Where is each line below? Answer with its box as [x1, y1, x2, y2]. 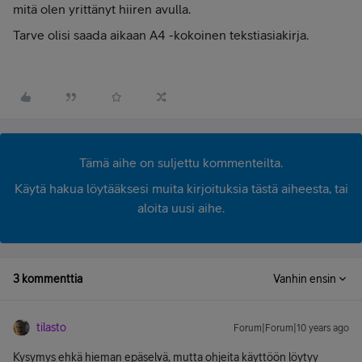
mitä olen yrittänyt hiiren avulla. [13, 2, 191, 16]
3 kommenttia [13, 272, 82, 285]
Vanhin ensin [273, 272, 336, 285]
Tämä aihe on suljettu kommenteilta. [79, 155, 283, 170]
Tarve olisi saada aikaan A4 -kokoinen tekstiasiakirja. [13, 27, 309, 42]
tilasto [36, 321, 66, 334]
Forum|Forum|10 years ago [234, 322, 349, 334]
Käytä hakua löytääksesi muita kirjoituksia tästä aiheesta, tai [14, 181, 348, 196]
